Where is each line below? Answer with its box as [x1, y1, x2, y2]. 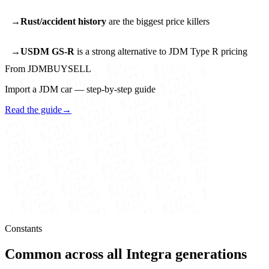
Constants [5, 223, 42, 234]
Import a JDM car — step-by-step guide [5, 84, 156, 95]
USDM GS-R [20, 46, 74, 56]
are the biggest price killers [106, 16, 210, 26]
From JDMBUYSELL [5, 64, 91, 74]
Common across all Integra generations [5, 246, 247, 262]
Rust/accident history [20, 16, 106, 26]
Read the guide [5, 104, 62, 115]
